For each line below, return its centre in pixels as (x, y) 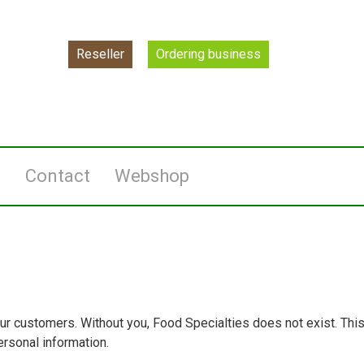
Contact (58, 176)
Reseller (100, 54)
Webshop (152, 176)
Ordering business (208, 54)
